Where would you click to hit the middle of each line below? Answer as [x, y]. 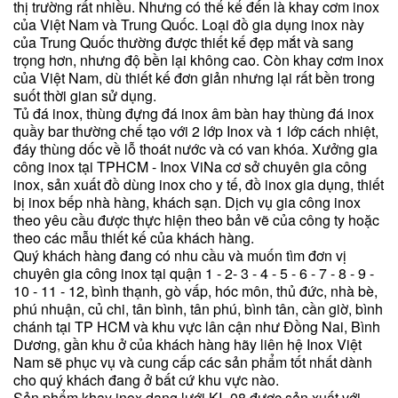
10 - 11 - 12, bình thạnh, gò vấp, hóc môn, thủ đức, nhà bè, [195, 291]
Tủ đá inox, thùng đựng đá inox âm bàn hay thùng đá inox [194, 113]
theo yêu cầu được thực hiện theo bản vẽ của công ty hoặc [196, 220]
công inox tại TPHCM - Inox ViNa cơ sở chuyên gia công [190, 167]
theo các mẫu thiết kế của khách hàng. [134, 238]
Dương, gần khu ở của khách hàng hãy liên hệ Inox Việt [187, 344]
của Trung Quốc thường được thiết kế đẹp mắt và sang [183, 42]
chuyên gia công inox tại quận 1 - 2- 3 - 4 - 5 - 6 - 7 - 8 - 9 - [194, 273]
